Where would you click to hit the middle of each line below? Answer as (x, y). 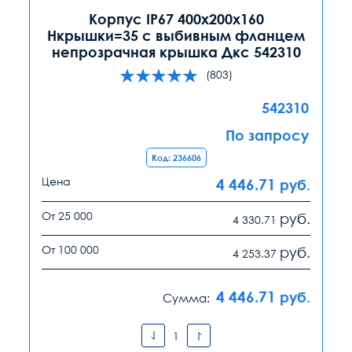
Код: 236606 (176, 158)
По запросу (267, 136)
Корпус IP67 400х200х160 (176, 19)
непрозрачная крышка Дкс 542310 (176, 52)
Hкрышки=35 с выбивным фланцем (176, 36)
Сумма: (186, 298)
